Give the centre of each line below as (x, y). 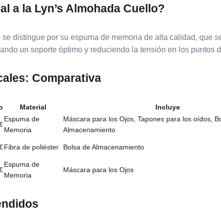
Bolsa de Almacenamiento (104, 147)
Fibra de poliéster (31, 147)
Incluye (167, 107)
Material (33, 107)
